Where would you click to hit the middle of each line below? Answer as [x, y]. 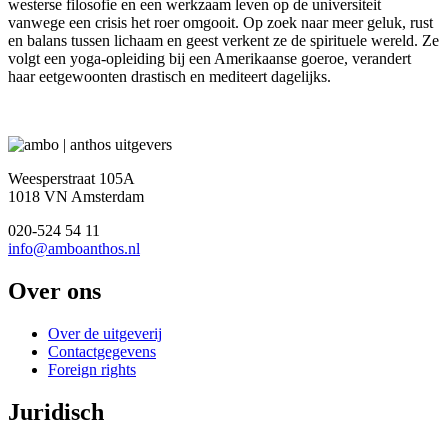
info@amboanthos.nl [74, 248]
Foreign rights [92, 369]
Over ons [54, 290]
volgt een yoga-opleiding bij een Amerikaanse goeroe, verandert [209, 58]
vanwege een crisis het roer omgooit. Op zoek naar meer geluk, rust [220, 22]
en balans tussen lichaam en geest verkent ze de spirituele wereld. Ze [223, 40]
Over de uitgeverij [105, 333]
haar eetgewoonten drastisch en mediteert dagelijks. [169, 76]
